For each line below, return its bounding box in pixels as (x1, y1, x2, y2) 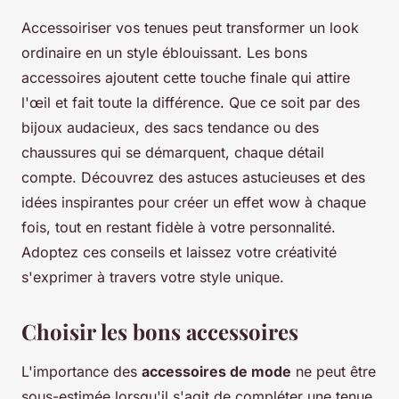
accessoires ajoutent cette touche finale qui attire (21, 69, 350, 87)
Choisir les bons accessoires (21, 317, 298, 346)
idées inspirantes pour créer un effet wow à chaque (21, 193, 366, 212)
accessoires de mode (142, 362, 291, 381)
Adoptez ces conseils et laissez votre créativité (21, 243, 337, 262)
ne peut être (291, 362, 376, 381)
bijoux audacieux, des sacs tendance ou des (21, 118, 319, 137)
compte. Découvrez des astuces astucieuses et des (21, 168, 365, 187)
